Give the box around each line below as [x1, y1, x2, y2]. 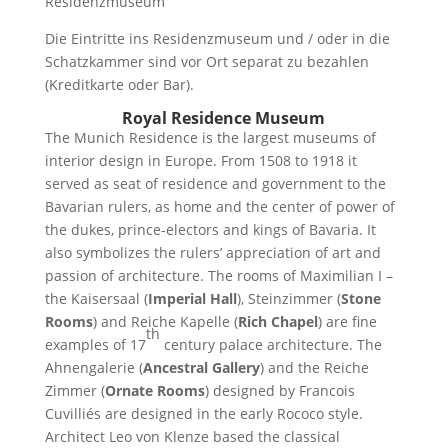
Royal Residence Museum [122, 106, 326, 129]
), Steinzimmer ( [236, 288, 341, 308]
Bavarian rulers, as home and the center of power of [44, 196, 395, 216]
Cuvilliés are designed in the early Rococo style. [44, 403, 363, 423]
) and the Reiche [259, 357, 369, 377]
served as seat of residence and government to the [44, 173, 386, 193]
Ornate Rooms [104, 380, 205, 400]
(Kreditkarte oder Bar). [44, 74, 194, 94]
